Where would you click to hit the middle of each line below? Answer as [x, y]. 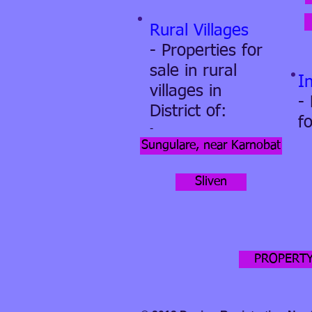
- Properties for [206, 51]
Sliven [211, 182]
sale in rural [193, 71]
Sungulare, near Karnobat [211, 146]
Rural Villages [199, 31]
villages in [186, 91]
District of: [188, 111]
